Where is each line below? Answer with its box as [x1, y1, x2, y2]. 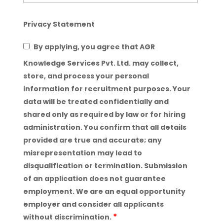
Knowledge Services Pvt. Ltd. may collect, [23, 58, 179, 68]
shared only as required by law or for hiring [23, 110, 185, 119]
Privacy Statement [23, 19, 95, 29]
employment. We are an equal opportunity [23, 186, 185, 196]
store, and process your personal [23, 71, 149, 81]
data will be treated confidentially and [23, 97, 169, 107]
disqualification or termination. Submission [23, 161, 187, 171]
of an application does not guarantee [23, 174, 166, 184]
